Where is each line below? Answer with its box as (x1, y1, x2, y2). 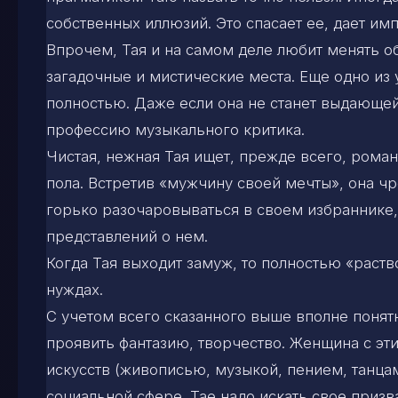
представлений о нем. (46, 227, 208, 245)
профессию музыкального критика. (46, 120, 305, 139)
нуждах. (46, 280, 103, 298)
